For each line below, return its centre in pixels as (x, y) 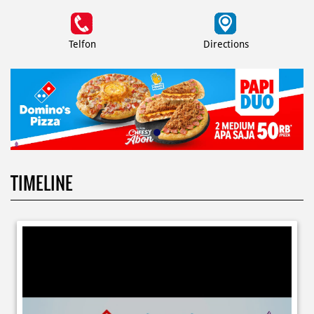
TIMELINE (42, 102)
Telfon (82, 44)
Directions (226, 44)
